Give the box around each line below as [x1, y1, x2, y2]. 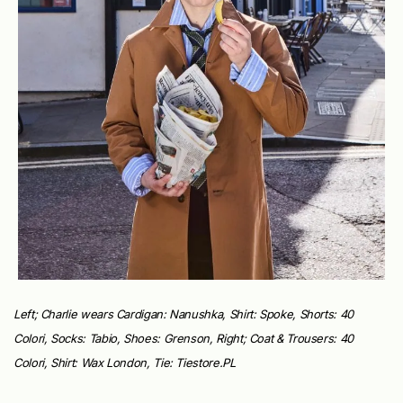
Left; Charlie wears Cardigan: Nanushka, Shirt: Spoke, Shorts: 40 [13, 306, 354, 321]
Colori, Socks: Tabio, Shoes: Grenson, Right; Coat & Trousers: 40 [13, 330, 354, 345]
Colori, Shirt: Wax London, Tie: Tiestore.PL [13, 354, 236, 370]
